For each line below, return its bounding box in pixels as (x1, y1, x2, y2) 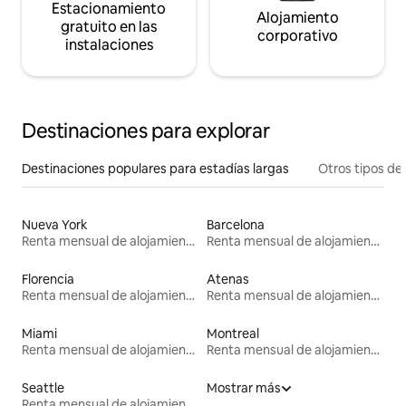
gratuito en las (61, 17, 157, 37)
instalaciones (64, 35, 153, 55)
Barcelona (207, 217, 265, 234)
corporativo (256, 26, 338, 46)
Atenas (207, 271, 249, 288)
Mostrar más (207, 380, 281, 397)
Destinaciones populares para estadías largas (22, 160, 289, 178)
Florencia (22, 271, 74, 288)
